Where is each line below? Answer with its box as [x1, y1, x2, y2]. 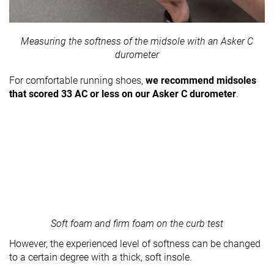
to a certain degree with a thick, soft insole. [9, 251, 194, 264]
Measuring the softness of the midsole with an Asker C [21, 35, 253, 48]
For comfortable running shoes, [9, 75, 146, 87]
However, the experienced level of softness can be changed [9, 238, 261, 250]
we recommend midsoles [146, 75, 256, 87]
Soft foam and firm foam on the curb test [51, 218, 223, 230]
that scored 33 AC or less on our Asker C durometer [9, 88, 236, 100]
